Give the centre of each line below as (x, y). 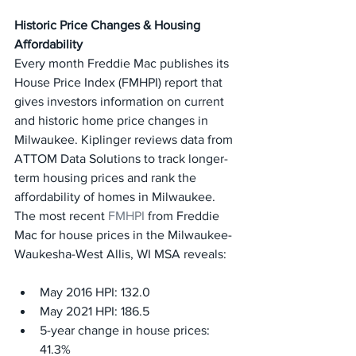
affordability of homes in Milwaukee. (115, 197)
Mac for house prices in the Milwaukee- (123, 235)
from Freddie (184, 216)
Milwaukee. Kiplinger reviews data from (125, 139)
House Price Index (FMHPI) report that (120, 82)
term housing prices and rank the (107, 178)
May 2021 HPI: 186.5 (95, 311)
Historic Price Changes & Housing (109, 25)
